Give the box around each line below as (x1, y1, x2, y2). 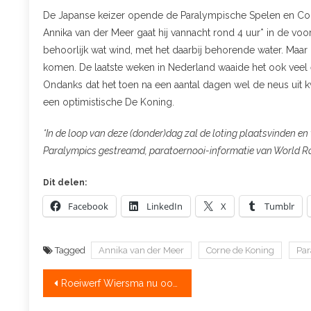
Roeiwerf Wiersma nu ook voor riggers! (61, 277, 173, 289)
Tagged (55, 244, 87, 255)
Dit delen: (43, 177, 87, 187)
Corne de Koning (206, 244, 274, 255)
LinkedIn (146, 199, 183, 212)
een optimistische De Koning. (43, 96, 174, 108)
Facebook (68, 199, 108, 212)
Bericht (42, 269, 116, 294)
